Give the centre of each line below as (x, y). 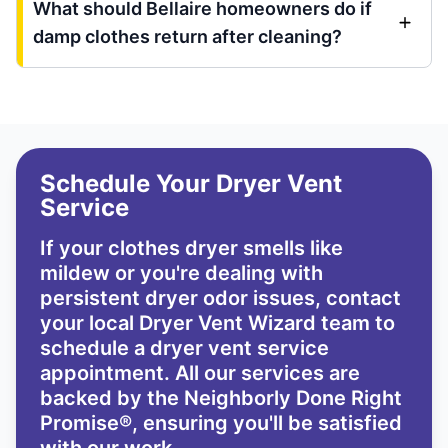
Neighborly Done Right (290, 398)
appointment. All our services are (200, 373)
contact (361, 298)
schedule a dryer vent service (184, 348)
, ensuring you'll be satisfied (267, 423)
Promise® (86, 423)
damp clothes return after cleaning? (187, 37)
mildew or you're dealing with (181, 273)
